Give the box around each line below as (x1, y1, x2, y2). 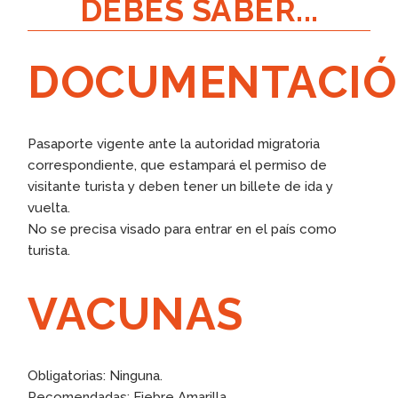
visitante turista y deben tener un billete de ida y (28, 178, 334, 195)
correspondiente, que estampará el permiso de (28, 156, 328, 173)
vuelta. (28, 199, 75, 216)
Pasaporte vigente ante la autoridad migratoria (28, 135, 321, 152)
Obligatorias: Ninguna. (28, 367, 163, 384)
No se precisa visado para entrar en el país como (28, 220, 338, 237)
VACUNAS (28, 287, 243, 340)
